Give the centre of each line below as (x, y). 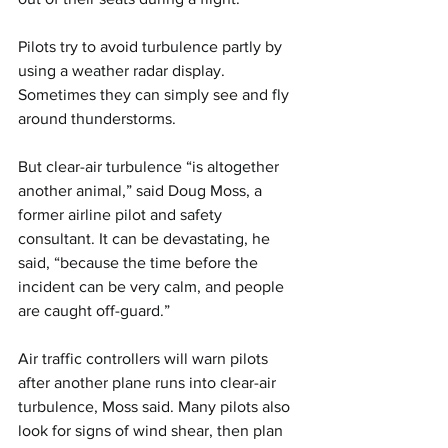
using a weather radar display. (123, 70)
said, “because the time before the (140, 262)
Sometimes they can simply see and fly (155, 94)
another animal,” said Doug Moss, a (142, 190)
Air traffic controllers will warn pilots (145, 358)
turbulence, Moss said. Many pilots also (156, 406)
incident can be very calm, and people (153, 286)
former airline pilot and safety (122, 214)
